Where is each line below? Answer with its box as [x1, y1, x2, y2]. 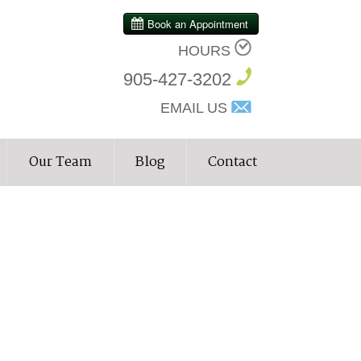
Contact [208, 151, 258, 173]
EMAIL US [160, 99, 228, 116]
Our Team [28, 151, 92, 173]
